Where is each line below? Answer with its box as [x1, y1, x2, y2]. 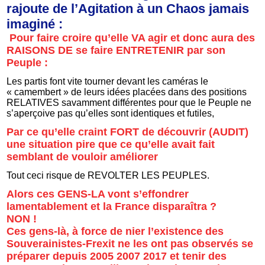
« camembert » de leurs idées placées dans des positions [7, 86, 247, 97]
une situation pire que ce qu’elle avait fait [7, 138, 215, 150]
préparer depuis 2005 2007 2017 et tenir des [7, 250, 227, 262]
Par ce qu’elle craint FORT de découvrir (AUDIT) [7, 125, 249, 138]
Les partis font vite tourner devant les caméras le [7, 76, 209, 86]
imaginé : [7, 16, 63, 31]
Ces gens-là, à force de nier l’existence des [7, 225, 224, 237]
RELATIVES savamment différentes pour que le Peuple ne [7, 97, 252, 108]
